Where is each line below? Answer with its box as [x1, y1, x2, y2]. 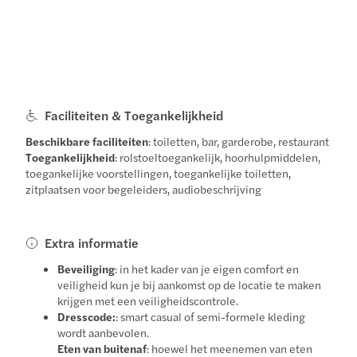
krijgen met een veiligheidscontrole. [57, 292, 239, 308]
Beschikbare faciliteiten [25, 132, 149, 149]
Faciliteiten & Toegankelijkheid [45, 105, 224, 124]
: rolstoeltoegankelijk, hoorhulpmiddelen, [115, 148, 321, 165]
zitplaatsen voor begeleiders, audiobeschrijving [25, 180, 262, 197]
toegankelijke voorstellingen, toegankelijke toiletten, [25, 164, 292, 181]
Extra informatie [45, 233, 139, 252]
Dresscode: [57, 308, 116, 324]
